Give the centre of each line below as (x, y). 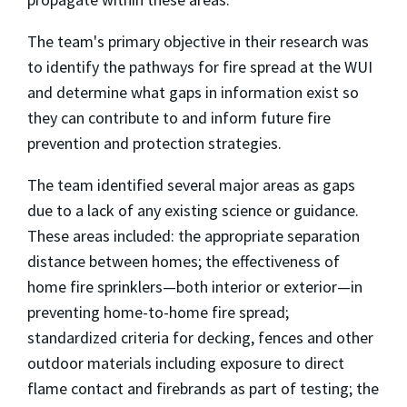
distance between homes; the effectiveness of (184, 261)
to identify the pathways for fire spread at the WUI (200, 66)
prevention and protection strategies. (154, 143)
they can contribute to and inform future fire (179, 117)
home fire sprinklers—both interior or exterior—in (195, 286)
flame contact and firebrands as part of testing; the (203, 388)
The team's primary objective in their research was (198, 41)
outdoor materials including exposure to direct (186, 362)
